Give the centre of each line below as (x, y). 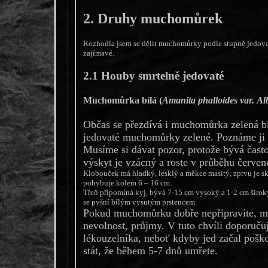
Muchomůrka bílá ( (122, 100)
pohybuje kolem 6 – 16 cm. (127, 183)
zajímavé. (98, 53)
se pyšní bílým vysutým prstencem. (140, 202)
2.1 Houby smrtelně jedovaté (153, 75)
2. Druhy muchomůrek (153, 18)
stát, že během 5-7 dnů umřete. (150, 251)
